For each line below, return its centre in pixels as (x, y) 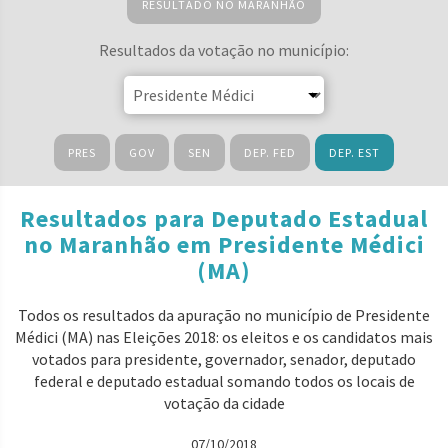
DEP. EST (354, 152)
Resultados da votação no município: (224, 50)
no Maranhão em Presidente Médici (224, 244)
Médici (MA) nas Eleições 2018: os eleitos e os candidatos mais (224, 337)
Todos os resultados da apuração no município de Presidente (224, 315)
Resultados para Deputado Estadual (224, 218)
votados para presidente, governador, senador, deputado (224, 359)
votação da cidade (224, 403)
